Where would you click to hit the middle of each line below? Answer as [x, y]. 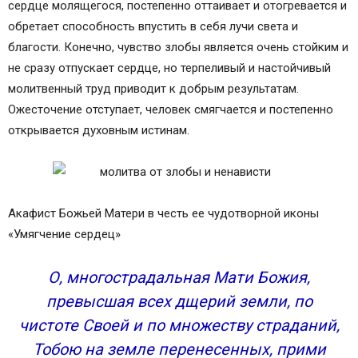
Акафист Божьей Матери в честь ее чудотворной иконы [163, 213]
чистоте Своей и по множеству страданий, [179, 325]
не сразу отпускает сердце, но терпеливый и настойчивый [169, 68]
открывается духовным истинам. [99, 130]
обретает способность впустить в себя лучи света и [153, 26]
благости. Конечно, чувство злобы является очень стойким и [178, 47]
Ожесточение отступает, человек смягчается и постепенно [171, 109]
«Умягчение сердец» [64, 234]
